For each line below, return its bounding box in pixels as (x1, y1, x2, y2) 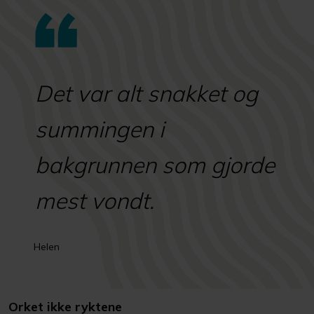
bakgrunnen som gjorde (35, 151, 275, 179)
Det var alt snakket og (35, 79, 258, 108)
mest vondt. (35, 186, 154, 215)
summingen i (35, 115, 164, 144)
